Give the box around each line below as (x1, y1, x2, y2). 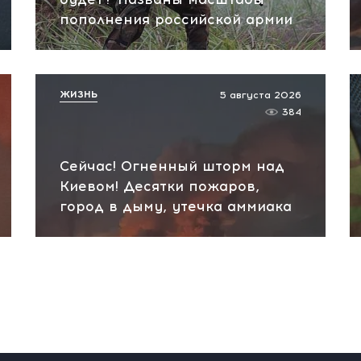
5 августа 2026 (220, 89, 301, 101)
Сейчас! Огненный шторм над (60, 158, 284, 174)
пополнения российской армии (60, 11, 293, 27)
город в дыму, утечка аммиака (60, 198, 292, 214)
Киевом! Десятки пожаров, (60, 178, 259, 194)
